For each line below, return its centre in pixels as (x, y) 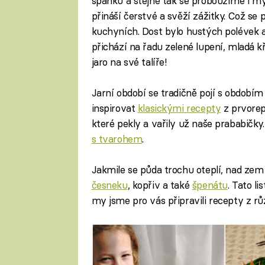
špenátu (210, 185)
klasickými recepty (179, 108)
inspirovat (114, 108)
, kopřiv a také (160, 185)
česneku (109, 185)
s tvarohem (117, 138)
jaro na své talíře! (129, 62)
